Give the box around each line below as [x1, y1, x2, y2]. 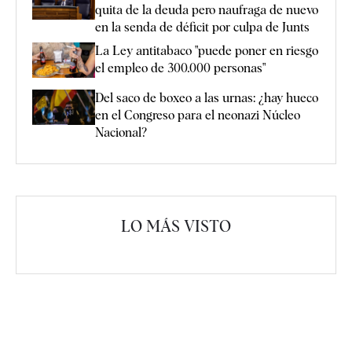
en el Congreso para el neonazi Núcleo [95, 108, 300, 123]
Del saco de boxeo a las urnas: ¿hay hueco [95, 90, 318, 106]
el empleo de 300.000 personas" [95, 60, 266, 75]
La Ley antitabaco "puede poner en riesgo [95, 42, 318, 58]
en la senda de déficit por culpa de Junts [95, 19, 310, 35]
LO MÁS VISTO [121, 217, 231, 236]
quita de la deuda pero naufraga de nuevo [95, 2, 318, 17]
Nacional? [95, 125, 147, 141]
